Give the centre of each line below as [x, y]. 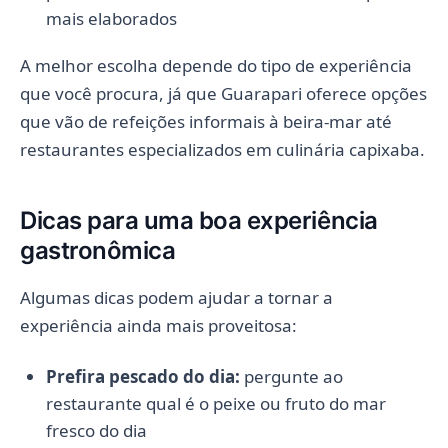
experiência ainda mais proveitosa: [158, 326]
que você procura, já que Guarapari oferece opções [223, 94]
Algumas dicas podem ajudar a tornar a [176, 298]
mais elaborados [111, 19]
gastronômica [98, 251]
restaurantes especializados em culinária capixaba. [222, 150]
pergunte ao [291, 377]
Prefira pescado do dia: [142, 377]
